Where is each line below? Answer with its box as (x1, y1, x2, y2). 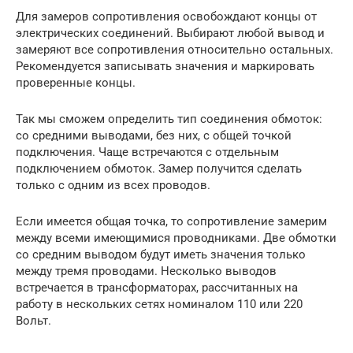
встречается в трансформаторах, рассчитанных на (16, 281, 298, 295)
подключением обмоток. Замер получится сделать (16, 162, 302, 176)
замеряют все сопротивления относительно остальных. (16, 43, 333, 58)
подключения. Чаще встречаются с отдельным (16, 145, 279, 160)
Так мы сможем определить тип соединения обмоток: (16, 112, 322, 127)
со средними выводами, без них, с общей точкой (16, 128, 292, 143)
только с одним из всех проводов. (16, 178, 210, 193)
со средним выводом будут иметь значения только (16, 247, 306, 262)
